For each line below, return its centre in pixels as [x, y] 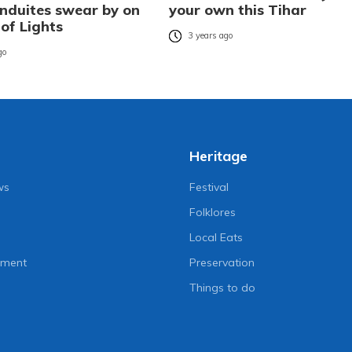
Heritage [218, 156]
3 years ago [210, 36]
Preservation [222, 263]
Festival [209, 187]
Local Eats [216, 238]
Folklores [212, 213]
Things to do [222, 288]
